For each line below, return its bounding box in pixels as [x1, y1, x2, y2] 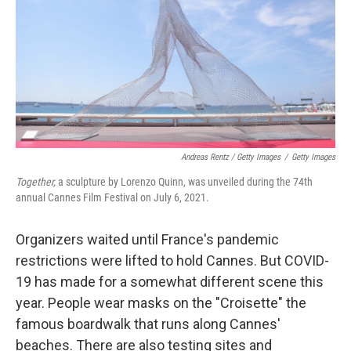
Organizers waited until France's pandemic [16, 231, 279, 248]
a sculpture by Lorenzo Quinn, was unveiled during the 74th [56, 175, 313, 188]
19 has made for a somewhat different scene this [16, 273, 324, 290]
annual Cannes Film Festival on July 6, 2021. [16, 191, 209, 204]
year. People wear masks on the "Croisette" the [16, 295, 306, 311]
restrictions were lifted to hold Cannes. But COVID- [16, 252, 329, 269]
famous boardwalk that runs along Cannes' [16, 316, 280, 332]
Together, [16, 175, 56, 188]
